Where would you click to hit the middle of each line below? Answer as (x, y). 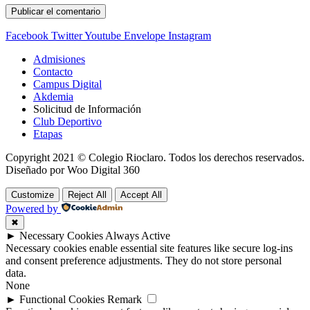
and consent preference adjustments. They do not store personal (144, 260)
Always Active (138, 235)
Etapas (48, 134)
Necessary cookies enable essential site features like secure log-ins (149, 248)
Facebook (27, 35)
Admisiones (59, 59)
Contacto (53, 71)
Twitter (67, 35)
